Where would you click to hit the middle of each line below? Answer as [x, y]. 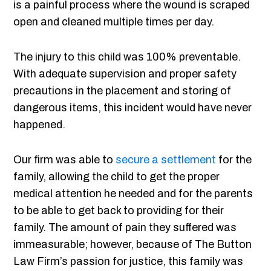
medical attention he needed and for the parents [133, 194]
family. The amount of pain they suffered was [125, 228]
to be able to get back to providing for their [119, 211]
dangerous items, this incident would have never [133, 108]
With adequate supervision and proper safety [125, 74]
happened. [40, 125]
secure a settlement [166, 160]
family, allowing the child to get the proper [117, 177]
